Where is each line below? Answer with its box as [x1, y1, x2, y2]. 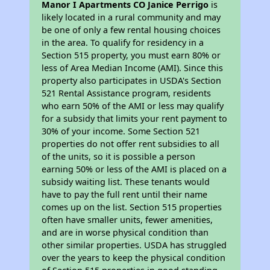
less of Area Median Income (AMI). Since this [42, 62, 224, 74]
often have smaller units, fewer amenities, [42, 214, 213, 225]
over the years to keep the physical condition [42, 252, 226, 263]
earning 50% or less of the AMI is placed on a [42, 163, 227, 175]
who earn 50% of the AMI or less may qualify [42, 100, 224, 111]
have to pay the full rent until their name [42, 189, 208, 200]
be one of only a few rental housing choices [42, 24, 221, 36]
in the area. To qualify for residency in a [42, 37, 204, 48]
